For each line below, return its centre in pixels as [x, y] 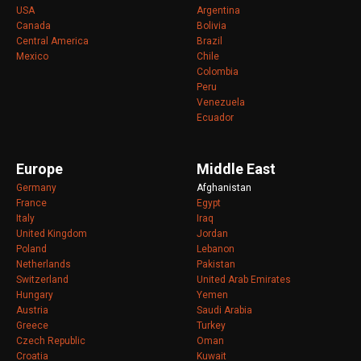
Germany [36, 187]
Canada [33, 25]
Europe [39, 168]
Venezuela [221, 102]
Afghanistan [224, 187]
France [31, 203]
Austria [32, 310]
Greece [32, 325]
